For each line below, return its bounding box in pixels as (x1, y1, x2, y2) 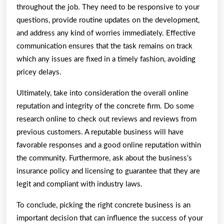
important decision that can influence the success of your (16, 214, 203, 222)
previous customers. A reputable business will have (16, 128, 183, 136)
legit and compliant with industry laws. (16, 180, 142, 188)
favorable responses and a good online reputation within (16, 141, 201, 149)
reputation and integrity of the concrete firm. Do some (16, 102, 194, 110)
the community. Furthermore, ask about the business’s (16, 154, 192, 162)
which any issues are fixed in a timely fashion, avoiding (16, 55, 195, 63)
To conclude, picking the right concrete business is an (16, 201, 190, 209)
